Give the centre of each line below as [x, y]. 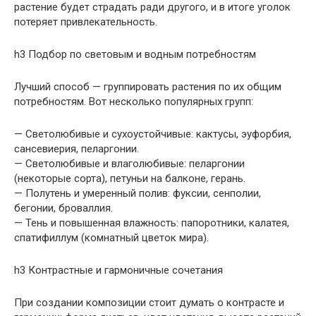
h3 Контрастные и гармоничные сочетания [119, 270]
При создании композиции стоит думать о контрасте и [149, 302]
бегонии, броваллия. [63, 208]
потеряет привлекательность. [86, 22]
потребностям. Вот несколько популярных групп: [134, 101]
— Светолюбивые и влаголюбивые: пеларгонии [129, 163]
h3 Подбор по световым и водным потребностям [135, 54]
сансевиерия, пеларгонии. [77, 148]
